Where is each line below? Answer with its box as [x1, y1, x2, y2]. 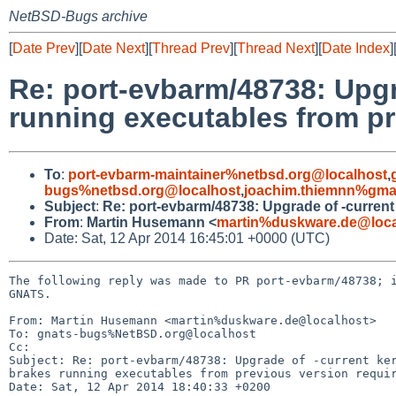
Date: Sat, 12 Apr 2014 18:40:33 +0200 [9, 379, 270, 393]
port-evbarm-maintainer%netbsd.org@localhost [68, 166, 387, 182]
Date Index [322, 41, 390, 56]
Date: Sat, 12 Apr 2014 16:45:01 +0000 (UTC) [44, 230, 330, 246]
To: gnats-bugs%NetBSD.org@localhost [9, 326, 256, 340]
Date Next [82, 41, 145, 56]
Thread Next [237, 41, 315, 56]
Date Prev [12, 41, 75, 56]
